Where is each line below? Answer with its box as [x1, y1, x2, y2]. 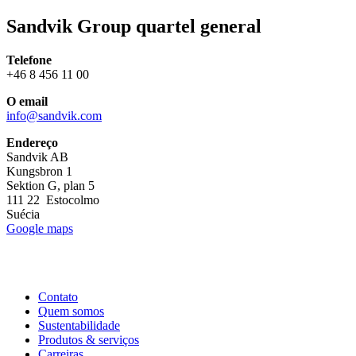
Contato [38, 289, 78, 304]
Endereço [6, 135, 58, 149]
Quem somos [38, 304, 104, 318]
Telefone [6, 52, 52, 67]
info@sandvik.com [6, 108, 102, 122]
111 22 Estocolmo [6, 192, 99, 207]
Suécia [6, 207, 40, 221]
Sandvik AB [6, 149, 68, 164]
